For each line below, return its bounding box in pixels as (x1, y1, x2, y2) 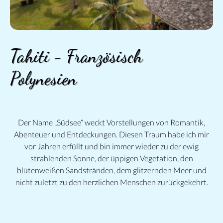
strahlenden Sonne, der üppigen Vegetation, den (30, 153, 193, 163)
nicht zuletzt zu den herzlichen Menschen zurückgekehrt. (15, 177, 208, 187)
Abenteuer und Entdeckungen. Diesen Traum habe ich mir (14, 129, 209, 139)
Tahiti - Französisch (10, 45, 142, 67)
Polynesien (10, 67, 77, 89)
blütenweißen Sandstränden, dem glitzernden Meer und (16, 165, 207, 175)
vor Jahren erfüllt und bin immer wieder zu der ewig (24, 141, 199, 151)
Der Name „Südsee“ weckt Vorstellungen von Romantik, (18, 117, 205, 127)
